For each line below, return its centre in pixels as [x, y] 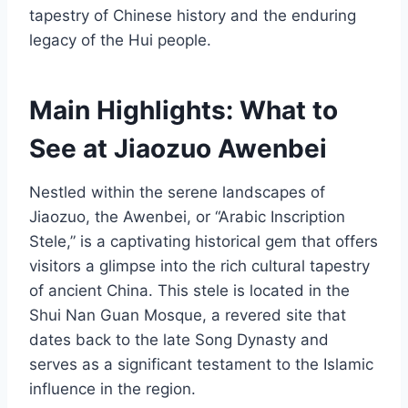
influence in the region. [112, 388]
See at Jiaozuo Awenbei [178, 148]
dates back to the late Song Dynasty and [179, 339]
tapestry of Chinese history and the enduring [193, 15]
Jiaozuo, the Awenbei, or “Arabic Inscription [187, 216]
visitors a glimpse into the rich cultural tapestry [199, 265]
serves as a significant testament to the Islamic [201, 364]
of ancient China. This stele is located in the [189, 290]
